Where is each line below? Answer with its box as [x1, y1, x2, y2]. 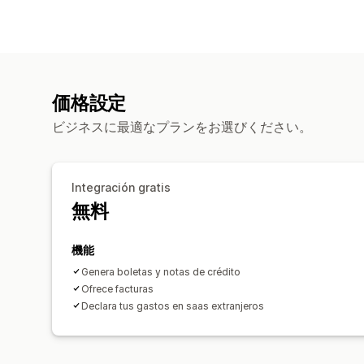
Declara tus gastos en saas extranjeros [81, 299, 264, 312]
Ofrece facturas [81, 282, 154, 295]
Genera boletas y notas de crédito [81, 265, 240, 278]
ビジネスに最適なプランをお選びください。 [52, 118, 312, 135]
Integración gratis [71, 180, 171, 194]
